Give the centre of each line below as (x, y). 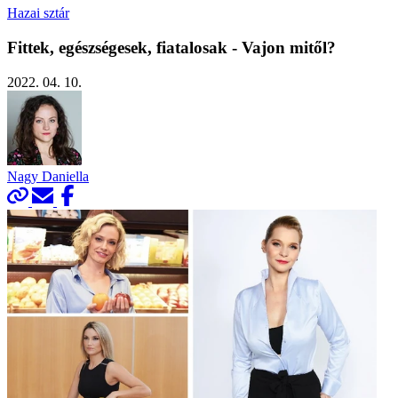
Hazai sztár (38, 13)
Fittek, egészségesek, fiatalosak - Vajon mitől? (171, 47)
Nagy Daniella (48, 176)
